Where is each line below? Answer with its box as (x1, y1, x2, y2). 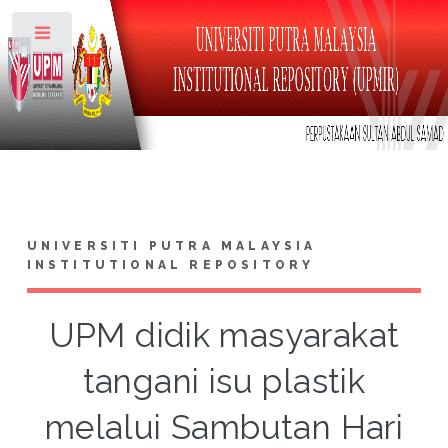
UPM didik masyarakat (48, 315, 400, 355)
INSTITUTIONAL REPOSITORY (26, 257, 315, 272)
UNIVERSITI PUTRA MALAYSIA (26, 238, 317, 253)
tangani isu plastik (82, 361, 366, 401)
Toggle (87, 30, 126, 44)
